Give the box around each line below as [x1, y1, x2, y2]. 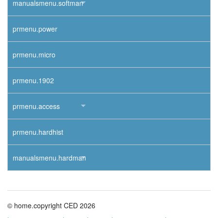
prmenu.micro [13, 50, 55, 60]
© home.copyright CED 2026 [7, 200, 95, 211]
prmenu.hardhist [13, 127, 63, 137]
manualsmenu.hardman [13, 153, 86, 163]
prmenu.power [13, 24, 57, 34]
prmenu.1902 [13, 75, 54, 86]
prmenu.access [13, 101, 60, 111]
